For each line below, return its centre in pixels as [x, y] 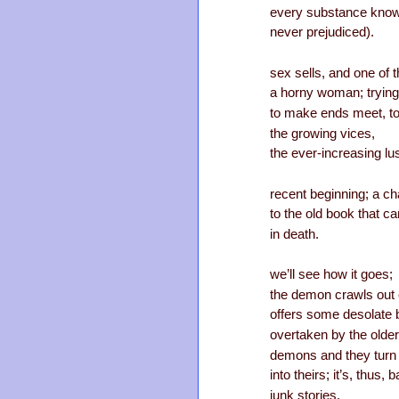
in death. [294, 234]
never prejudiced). [322, 33]
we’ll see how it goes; [331, 275]
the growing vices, [322, 133]
